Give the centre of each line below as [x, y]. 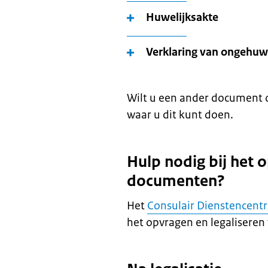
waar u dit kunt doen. [180, 115]
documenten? [176, 181]
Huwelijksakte [182, 17]
